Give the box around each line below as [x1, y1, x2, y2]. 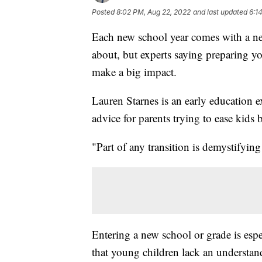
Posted [92, 7, 116, 16]
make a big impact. [92, 64, 177, 79]
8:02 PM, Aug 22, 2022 [116, 7, 191, 16]
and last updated [193, 7, 247, 16]
